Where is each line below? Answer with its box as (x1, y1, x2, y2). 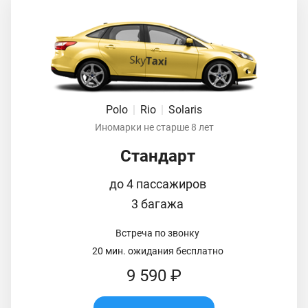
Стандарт (120, 146, 195, 166)
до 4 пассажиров (109, 176, 206, 191)
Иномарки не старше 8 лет (94, 121, 214, 133)
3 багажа (131, 196, 184, 211)
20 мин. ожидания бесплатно (91, 245, 223, 256)
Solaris (168, 102, 202, 116)
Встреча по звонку (115, 227, 199, 239)
